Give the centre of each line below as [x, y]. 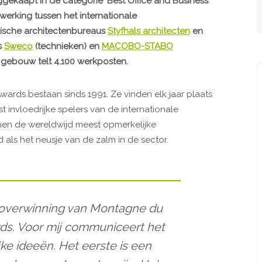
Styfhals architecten [149, 31]
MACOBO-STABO [137, 46]
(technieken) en [67, 46]
